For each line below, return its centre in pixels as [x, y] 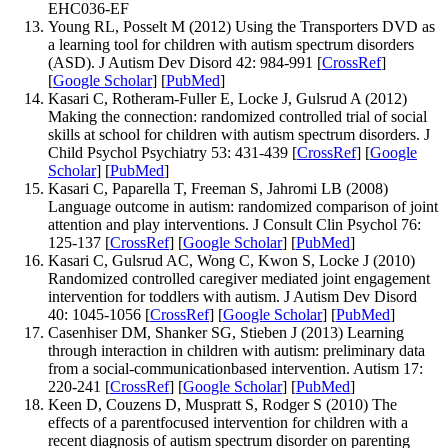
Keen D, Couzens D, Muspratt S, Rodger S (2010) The [222, 404]
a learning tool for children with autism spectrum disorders [231, 44]
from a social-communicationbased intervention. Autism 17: [235, 368]
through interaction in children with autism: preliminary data [236, 350]
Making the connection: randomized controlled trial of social [237, 116]
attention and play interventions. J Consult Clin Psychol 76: [234, 224]
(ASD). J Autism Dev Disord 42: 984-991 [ [185, 62]
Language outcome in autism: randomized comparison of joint [243, 206]
